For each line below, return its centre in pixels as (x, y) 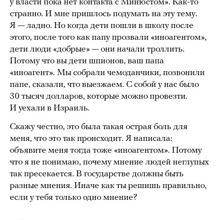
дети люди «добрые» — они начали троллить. (97, 49)
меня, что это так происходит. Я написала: (91, 138)
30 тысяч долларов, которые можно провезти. (99, 96)
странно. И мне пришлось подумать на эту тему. (104, 14)
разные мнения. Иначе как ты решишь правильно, (108, 186)
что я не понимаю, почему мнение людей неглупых (110, 162)
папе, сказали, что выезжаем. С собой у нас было (104, 84)
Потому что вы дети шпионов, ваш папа (87, 61)
